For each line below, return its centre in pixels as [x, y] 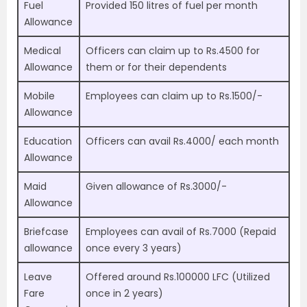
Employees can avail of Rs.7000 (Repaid [181, 232]
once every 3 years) [134, 248]
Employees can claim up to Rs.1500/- [174, 96]
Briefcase [46, 232]
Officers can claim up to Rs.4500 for [173, 51]
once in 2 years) [124, 294]
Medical [42, 51]
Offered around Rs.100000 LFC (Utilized [178, 277]
